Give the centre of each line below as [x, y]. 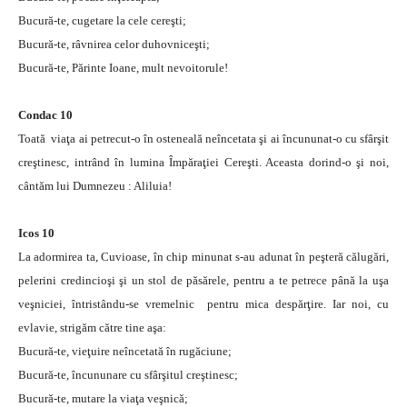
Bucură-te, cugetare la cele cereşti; [102, 20]
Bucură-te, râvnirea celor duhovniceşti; [114, 44]
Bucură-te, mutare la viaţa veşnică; [103, 398]
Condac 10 [45, 114]
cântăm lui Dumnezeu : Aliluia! [95, 185]
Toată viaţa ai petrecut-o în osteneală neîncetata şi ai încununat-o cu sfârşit [203, 138]
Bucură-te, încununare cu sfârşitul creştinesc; [128, 374]
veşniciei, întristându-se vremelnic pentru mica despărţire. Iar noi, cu [203, 303]
